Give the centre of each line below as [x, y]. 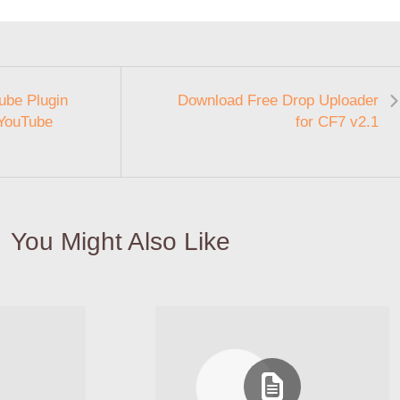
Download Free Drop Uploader [278, 100]
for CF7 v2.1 [337, 121]
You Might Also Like [120, 241]
